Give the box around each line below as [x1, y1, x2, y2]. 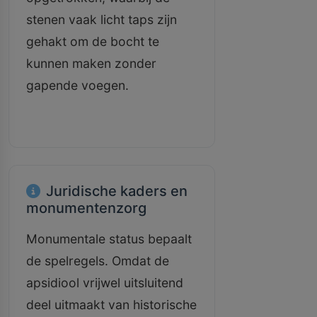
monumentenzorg [26, 200, 146, 217]
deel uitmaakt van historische [26, 297, 197, 312]
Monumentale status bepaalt [26, 231, 192, 246]
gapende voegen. [26, 78, 129, 93]
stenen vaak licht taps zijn [26, 12, 177, 27]
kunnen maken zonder [26, 56, 156, 71]
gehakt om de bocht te [26, 34, 159, 49]
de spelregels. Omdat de [26, 253, 169, 268]
